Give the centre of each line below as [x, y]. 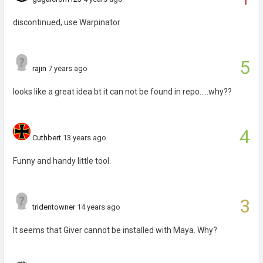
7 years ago [68, 68]
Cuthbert [47, 138]
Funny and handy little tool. [62, 161]
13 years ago [85, 138]
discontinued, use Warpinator [67, 22]
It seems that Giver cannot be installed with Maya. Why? [115, 230]
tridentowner [54, 207]
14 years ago [99, 207]
